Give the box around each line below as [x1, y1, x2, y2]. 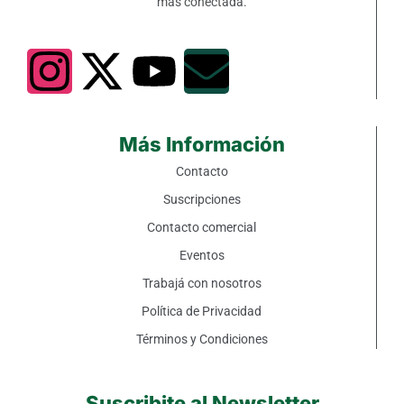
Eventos [179, 247, 225, 262]
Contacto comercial [147, 219, 256, 234]
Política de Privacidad [142, 303, 262, 318]
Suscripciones [162, 191, 241, 207]
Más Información [118, 132, 285, 156]
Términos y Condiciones [135, 331, 268, 346]
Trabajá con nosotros [142, 275, 262, 290]
